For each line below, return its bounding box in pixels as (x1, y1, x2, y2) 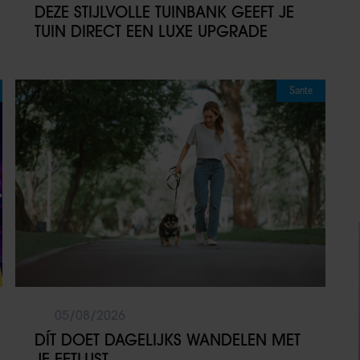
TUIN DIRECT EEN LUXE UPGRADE (34, 22, 268, 41)
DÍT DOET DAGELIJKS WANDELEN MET (34, 329, 301, 350)
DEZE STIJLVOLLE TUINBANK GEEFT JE (34, 2, 294, 22)
